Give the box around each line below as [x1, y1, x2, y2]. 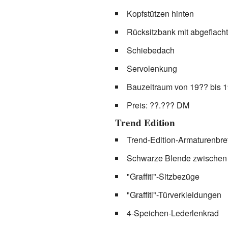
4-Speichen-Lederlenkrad [126, 207, 219, 219]
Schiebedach [126, 44, 175, 56]
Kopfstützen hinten [126, 7, 194, 19]
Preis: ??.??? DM [126, 99, 189, 111]
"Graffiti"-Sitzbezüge [126, 170, 199, 182]
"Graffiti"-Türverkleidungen [126, 188, 221, 201]
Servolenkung [126, 62, 177, 74]
